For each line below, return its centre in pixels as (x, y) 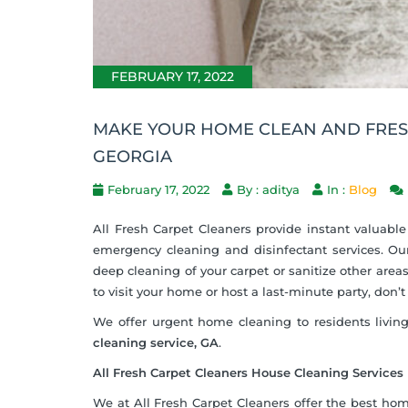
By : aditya (268, 190)
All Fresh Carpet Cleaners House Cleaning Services (248, 373)
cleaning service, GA (156, 343)
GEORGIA (133, 157)
